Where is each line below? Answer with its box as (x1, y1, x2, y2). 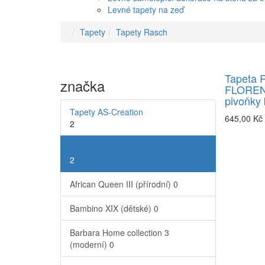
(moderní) (70, 238, 109, 251)
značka (60, 75, 105, 96)
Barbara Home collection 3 (70, 227, 169, 239)
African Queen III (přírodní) (70, 178, 173, 190)
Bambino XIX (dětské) (70, 202, 154, 215)
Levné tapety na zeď (108, 4, 184, 16)
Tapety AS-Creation (70, 106, 143, 118)
